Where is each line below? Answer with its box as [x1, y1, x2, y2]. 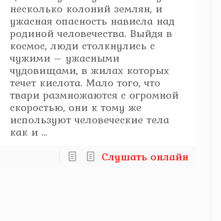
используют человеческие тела [9, 111, 169, 127]
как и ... [9, 124, 47, 140]
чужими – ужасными [9, 50, 119, 66]
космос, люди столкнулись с [9, 37, 155, 53]
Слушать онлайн [102, 148, 189, 164]
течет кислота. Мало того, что [9, 74, 160, 90]
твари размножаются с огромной [9, 87, 179, 103]
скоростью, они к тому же [9, 99, 142, 115]
